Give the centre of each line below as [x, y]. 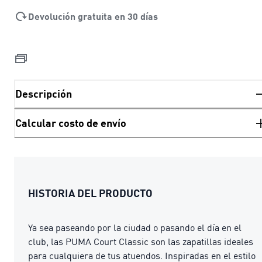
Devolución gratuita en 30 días [93, 16]
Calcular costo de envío [71, 123]
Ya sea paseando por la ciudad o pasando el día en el [135, 227]
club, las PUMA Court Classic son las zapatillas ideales [141, 241]
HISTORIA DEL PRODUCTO [90, 193]
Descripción [44, 94]
